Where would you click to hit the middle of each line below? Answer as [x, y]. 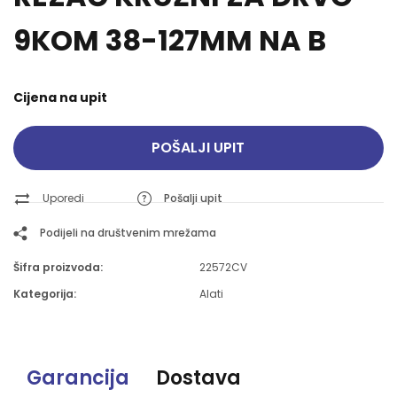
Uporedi [63, 198]
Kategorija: [45, 294]
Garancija [78, 378]
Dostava [198, 378]
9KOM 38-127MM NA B [170, 40]
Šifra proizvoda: [58, 267]
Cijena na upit [60, 97]
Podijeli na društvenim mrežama [128, 233]
